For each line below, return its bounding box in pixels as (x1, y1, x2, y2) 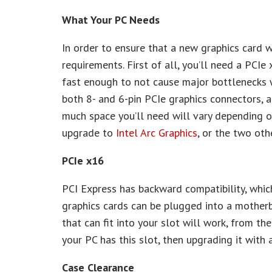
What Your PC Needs (62, 13, 160, 27)
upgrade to (62, 126, 116, 140)
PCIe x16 (62, 154, 104, 168)
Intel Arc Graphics (116, 126, 197, 140)
